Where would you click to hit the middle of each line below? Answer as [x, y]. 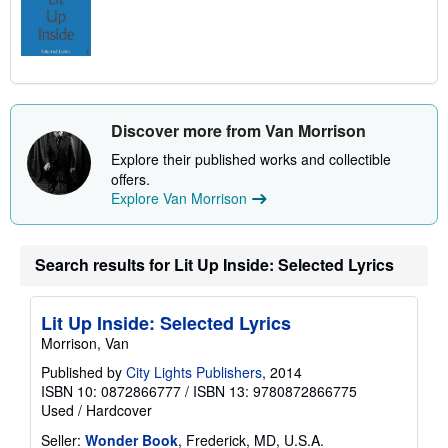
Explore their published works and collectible [251, 159]
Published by [83, 372]
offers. [130, 179]
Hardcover [119, 410]
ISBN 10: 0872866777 [111, 391]
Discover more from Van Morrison [238, 131]
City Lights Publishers [194, 372]
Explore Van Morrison [179, 198]
